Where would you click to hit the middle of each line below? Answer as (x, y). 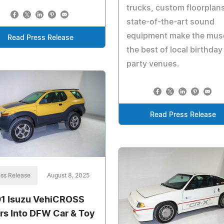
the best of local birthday (174, 50)
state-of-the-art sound (170, 22)
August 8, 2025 (68, 175)
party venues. (153, 64)
